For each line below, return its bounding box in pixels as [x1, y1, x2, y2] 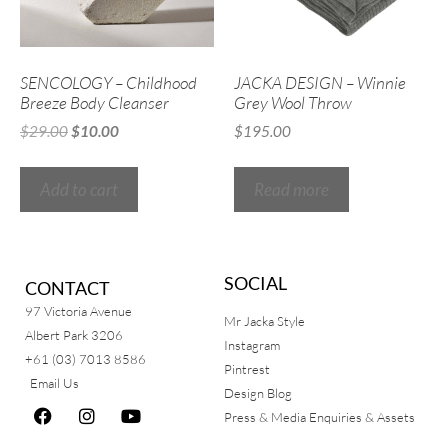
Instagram [224, 336, 280, 353]
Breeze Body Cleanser [20, 91, 169, 113]
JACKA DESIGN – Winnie [234, 71, 406, 93]
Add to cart [40, 178, 118, 200]
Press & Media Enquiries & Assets [224, 408, 415, 425]
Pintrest [224, 360, 270, 377]
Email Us [30, 374, 79, 391]
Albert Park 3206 [25, 326, 123, 343]
